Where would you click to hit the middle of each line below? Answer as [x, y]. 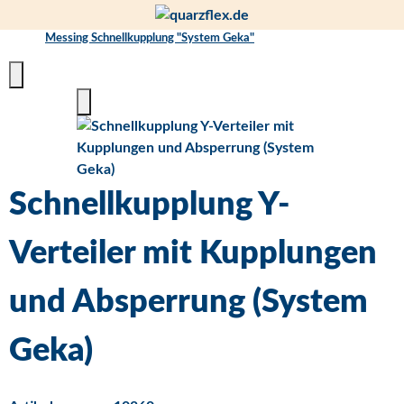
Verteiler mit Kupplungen [193, 253]
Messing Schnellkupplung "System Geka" [150, 38]
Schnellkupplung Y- [149, 205]
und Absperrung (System [188, 302]
